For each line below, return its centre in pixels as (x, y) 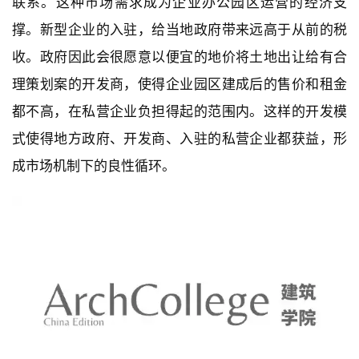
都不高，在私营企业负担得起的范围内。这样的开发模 (179, 112)
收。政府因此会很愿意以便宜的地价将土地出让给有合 (179, 57)
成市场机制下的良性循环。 (94, 166)
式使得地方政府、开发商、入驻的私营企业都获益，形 (179, 139)
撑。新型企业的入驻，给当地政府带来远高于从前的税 (179, 30)
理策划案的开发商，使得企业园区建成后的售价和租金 (179, 85)
